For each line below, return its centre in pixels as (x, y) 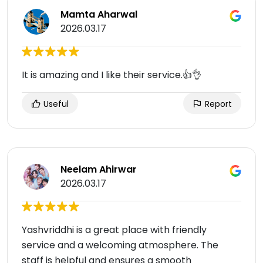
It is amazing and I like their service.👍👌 (112, 75)
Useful (55, 104)
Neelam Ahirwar (99, 170)
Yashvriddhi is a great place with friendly (114, 230)
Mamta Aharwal (99, 15)
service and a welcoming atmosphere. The (120, 245)
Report (217, 104)
